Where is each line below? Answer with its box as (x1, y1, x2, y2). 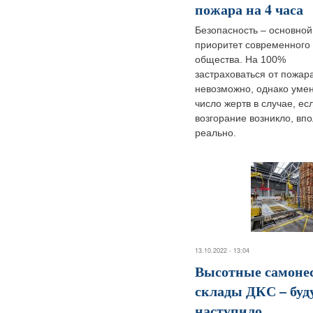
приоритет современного (195, 38, 310, 50)
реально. (195, 126, 236, 138)
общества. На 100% (195, 53, 286, 65)
